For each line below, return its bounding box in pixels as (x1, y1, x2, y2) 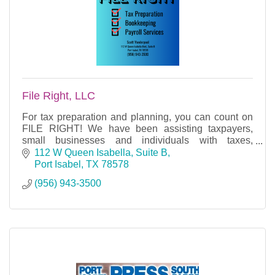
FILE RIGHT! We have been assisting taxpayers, (22, 123, 253, 134)
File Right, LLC (22, 90, 95, 103)
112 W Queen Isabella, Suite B (34, 147, 168, 158)
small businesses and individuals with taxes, (22, 135, 253, 146)
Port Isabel (34, 158, 81, 169)
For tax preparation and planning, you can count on (22, 112, 253, 123)
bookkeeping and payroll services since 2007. (22, 147, 221, 158)
